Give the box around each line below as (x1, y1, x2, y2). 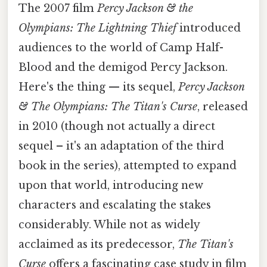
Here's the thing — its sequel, (18, 80, 178, 94)
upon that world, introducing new (18, 178, 203, 192)
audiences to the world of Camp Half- (18, 41, 223, 54)
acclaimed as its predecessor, (18, 237, 178, 251)
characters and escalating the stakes (18, 198, 211, 212)
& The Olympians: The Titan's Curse (18, 100, 197, 113)
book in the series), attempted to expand (18, 159, 237, 172)
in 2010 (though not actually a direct (18, 119, 215, 133)
